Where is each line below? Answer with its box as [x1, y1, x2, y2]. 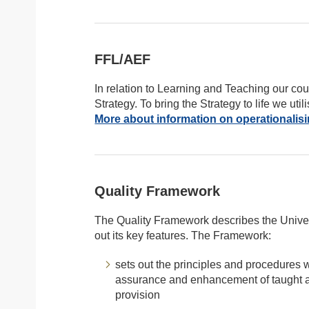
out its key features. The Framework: [94, 230, 272, 241]
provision [115, 289, 161, 301]
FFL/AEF [94, 52, 151, 67]
